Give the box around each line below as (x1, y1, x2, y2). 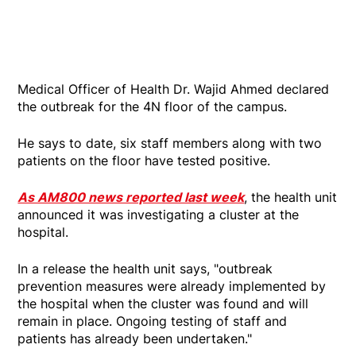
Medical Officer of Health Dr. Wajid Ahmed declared (17, 80, 330, 97)
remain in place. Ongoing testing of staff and (17, 312, 288, 329)
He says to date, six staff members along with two (17, 134, 323, 151)
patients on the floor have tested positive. (17, 152, 271, 168)
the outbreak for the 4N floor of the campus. (17, 98, 288, 114)
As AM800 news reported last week (17, 188, 245, 205)
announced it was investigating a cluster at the (17, 206, 300, 222)
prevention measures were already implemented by (17, 277, 327, 294)
